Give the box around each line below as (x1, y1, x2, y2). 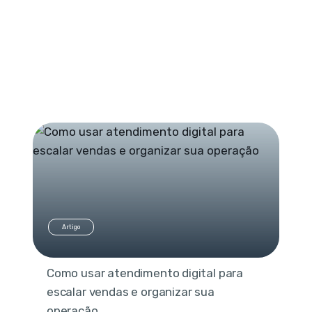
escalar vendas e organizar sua (46, 285, 214, 299)
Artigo (61, 224, 80, 231)
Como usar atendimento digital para (46, 266, 244, 281)
